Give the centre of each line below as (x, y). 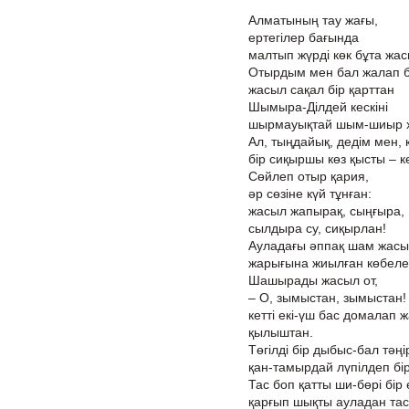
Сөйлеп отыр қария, (309, 176)
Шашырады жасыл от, (313, 280)
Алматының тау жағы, (313, 20)
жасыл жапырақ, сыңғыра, (326, 211)
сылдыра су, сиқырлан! (317, 228)
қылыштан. (281, 332)
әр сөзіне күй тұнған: (310, 194)
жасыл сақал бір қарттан (321, 89)
